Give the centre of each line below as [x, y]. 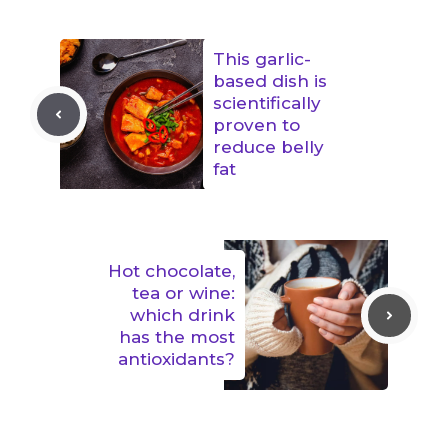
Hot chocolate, [171, 271]
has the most [177, 337]
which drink [182, 315]
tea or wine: [183, 293]
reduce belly [268, 147]
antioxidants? [176, 359]
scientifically [267, 103]
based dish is [270, 81]
